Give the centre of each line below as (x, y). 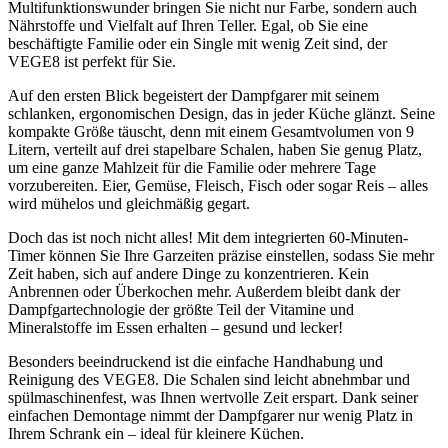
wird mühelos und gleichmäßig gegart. (129, 204)
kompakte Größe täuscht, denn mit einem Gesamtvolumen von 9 (211, 132)
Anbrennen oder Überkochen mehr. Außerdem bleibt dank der (204, 292)
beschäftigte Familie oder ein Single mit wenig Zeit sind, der (197, 44)
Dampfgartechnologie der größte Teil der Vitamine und (181, 310)
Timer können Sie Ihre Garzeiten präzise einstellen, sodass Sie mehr (221, 256)
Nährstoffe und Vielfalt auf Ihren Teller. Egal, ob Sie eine (188, 26)
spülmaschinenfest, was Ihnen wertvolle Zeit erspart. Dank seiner (213, 398)
